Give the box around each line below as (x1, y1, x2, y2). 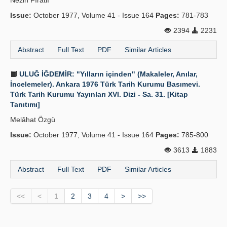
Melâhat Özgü (10, 116, 55, 124)
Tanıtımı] (10, 100, 40, 108)
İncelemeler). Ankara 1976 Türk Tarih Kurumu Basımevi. (10, 80, 200, 88)
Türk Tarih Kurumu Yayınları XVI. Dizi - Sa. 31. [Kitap (10, 90, 188, 98)
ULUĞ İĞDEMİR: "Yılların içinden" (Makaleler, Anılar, (17, 70, 198, 78)
